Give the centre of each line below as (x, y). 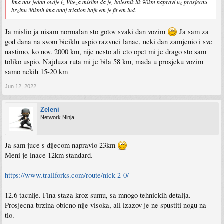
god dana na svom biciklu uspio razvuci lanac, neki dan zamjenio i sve (109, 41)
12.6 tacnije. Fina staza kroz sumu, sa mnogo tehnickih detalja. (98, 195)
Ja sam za (193, 31)
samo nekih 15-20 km (36, 71)
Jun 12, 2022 (21, 86)
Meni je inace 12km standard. (49, 155)
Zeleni (50, 109)
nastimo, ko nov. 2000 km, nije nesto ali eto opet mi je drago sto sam (106, 51)
